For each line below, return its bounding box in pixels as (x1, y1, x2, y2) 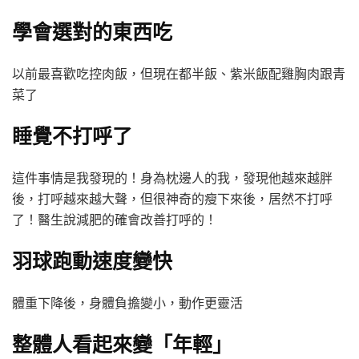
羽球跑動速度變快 (12, 246, 172, 273)
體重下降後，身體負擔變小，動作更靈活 (12, 293, 243, 313)
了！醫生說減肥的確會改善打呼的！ (12, 210, 217, 229)
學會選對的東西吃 (12, 17, 172, 44)
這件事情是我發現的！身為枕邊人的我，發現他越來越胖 (12, 168, 333, 188)
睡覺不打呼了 (12, 121, 132, 148)
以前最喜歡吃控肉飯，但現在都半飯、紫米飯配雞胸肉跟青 (12, 64, 345, 83)
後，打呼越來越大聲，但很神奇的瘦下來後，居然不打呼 (12, 189, 333, 208)
